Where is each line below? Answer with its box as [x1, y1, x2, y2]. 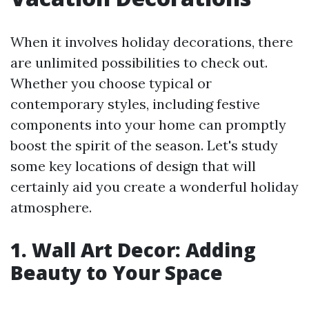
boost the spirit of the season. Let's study [10, 137, 278, 154]
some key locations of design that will [10, 157, 256, 175]
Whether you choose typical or [10, 74, 212, 92]
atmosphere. [10, 199, 92, 217]
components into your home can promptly [10, 116, 286, 134]
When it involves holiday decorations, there [10, 33, 293, 51]
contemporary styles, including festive [10, 95, 260, 113]
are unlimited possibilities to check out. [10, 54, 268, 72]
